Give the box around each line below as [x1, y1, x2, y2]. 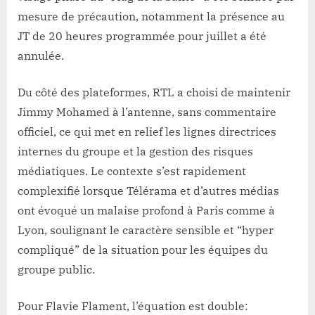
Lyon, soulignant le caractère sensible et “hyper [18, 222, 274, 237]
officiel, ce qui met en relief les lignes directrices [18, 124, 276, 139]
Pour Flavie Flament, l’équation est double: [18, 298, 248, 313]
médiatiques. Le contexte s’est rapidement [18, 163, 246, 178]
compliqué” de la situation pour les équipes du [18, 242, 268, 257]
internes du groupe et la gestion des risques [18, 143, 253, 158]
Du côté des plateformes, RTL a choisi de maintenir [18, 84, 290, 99]
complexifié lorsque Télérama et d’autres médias [18, 183, 279, 198]
